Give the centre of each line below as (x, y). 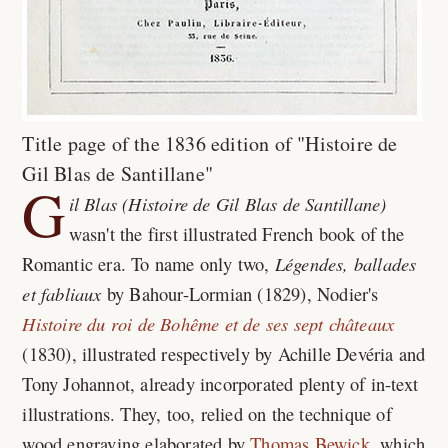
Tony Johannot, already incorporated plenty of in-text (220, 383)
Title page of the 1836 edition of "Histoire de (210, 143)
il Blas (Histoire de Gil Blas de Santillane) (227, 203)
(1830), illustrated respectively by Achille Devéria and (224, 353)
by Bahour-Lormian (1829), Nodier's (240, 293)
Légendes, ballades (345, 263)
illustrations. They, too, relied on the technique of (207, 413)
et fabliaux (62, 293)
